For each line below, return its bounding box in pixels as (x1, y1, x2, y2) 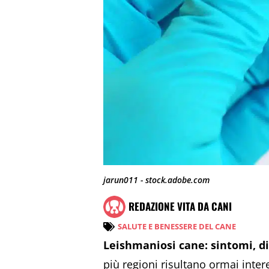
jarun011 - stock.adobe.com (103, 174, 210, 186)
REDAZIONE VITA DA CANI (128, 199, 232, 214)
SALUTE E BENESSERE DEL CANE (118, 220, 236, 232)
